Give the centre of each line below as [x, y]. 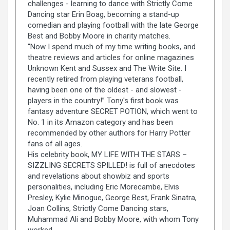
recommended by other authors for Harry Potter [109, 133]
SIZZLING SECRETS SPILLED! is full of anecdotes [111, 165]
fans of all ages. [55, 143]
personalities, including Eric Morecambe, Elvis [103, 187]
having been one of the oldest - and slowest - [104, 90]
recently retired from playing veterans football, [105, 79]
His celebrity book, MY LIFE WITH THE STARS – [107, 154]
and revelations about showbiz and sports [98, 176]
